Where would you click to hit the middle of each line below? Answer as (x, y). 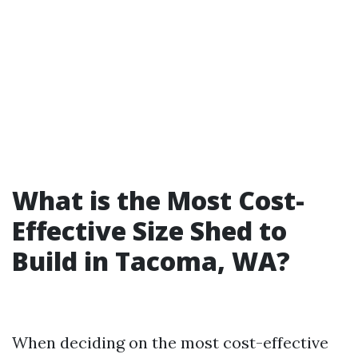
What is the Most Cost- (158, 200)
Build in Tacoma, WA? (151, 261)
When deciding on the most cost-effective (170, 342)
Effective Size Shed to (149, 231)
